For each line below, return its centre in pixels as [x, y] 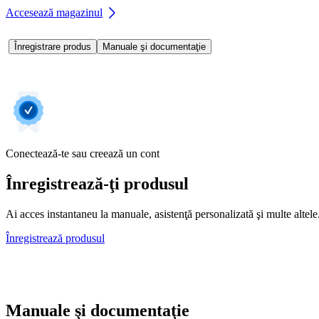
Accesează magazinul [54, 12]
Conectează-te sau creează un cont [83, 153]
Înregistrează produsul [55, 238]
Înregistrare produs [53, 46]
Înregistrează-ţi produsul [97, 183]
